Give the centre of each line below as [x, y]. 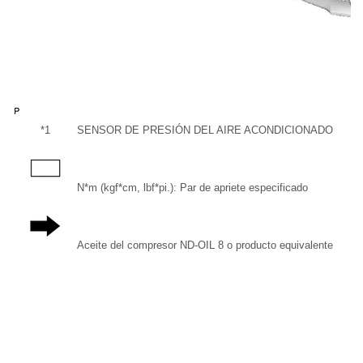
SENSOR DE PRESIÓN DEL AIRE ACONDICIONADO [205, 130]
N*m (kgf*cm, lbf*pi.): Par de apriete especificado [192, 188]
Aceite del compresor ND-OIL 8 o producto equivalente [205, 245]
